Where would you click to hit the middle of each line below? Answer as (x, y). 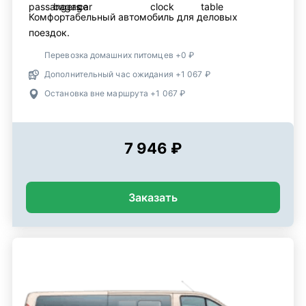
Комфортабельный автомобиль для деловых (133, 17)
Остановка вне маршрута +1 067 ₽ (115, 93)
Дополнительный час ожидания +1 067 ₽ (127, 74)
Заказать (153, 197)
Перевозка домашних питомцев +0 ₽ (120, 55)
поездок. (49, 32)
